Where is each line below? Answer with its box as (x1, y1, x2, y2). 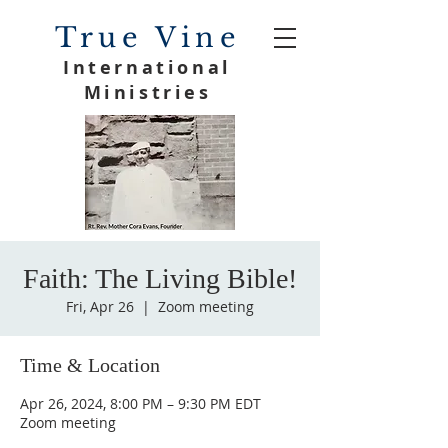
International (63, 55, 232, 80)
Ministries (83, 80, 212, 105)
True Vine (54, 21, 241, 54)
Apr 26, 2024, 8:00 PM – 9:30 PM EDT (20, 394, 261, 413)
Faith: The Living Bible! (23, 263, 297, 294)
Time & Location (20, 354, 160, 376)
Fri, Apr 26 (66, 297, 134, 316)
